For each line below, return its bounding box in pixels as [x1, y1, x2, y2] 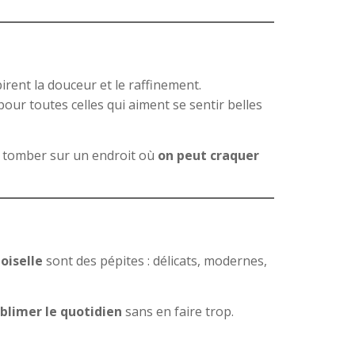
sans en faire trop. [122, 302, 234, 320]
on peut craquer [158, 147, 259, 165]
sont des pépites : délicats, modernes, [43, 251, 267, 269]
